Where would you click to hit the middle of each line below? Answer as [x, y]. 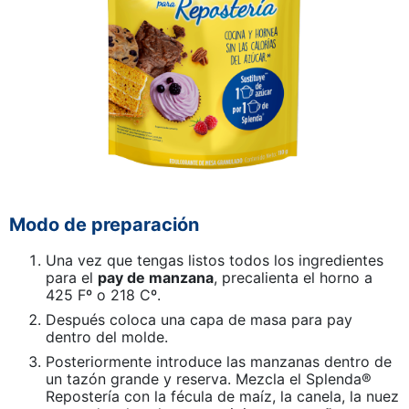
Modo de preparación [104, 224]
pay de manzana [156, 277]
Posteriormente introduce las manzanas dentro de [219, 361]
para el [72, 277]
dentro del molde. [107, 336]
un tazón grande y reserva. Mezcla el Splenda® [209, 378]
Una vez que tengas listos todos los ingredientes [215, 260]
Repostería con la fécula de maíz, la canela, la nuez [222, 396]
